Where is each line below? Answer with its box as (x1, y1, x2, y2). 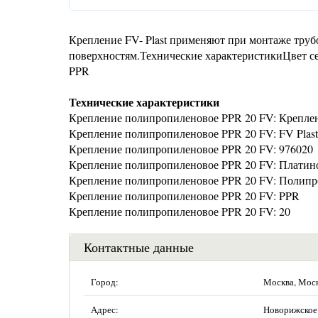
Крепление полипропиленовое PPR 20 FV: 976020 (69, 141, 313, 156)
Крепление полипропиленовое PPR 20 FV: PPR (69, 188, 300, 203)
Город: (91, 275, 119, 288)
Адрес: (91, 303, 119, 316)
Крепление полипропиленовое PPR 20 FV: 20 (69, 204, 290, 219)
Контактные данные (84, 238, 194, 256)
